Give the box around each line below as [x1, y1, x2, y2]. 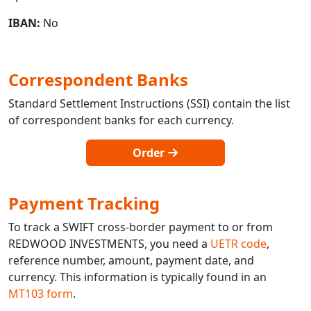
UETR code [210, 235, 267, 251]
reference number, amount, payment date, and [8, 252, 254, 268]
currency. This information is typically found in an [8, 269, 267, 285]
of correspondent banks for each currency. [8, 112, 234, 128]
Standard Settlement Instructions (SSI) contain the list [8, 95, 290, 111]
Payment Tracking [8, 191, 160, 215]
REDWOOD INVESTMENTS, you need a [8, 235, 210, 251]
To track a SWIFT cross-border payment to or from [8, 219, 273, 235]
